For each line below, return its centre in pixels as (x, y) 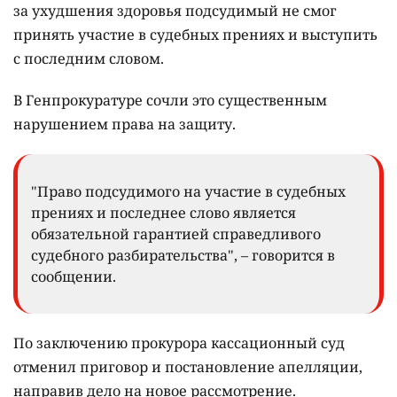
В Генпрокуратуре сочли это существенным (170, 100)
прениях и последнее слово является (163, 212)
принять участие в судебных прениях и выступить (195, 34)
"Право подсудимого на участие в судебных (188, 191)
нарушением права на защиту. (126, 124)
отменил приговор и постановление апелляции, (188, 366)
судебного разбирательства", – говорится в (183, 255)
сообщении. (74, 276)
